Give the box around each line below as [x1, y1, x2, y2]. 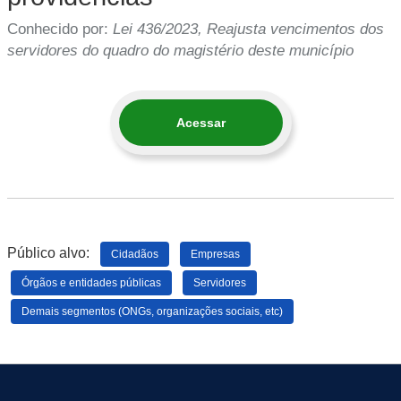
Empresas [191, 248, 240, 260]
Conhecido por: [7, 21, 113, 38]
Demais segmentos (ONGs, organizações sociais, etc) [21, 305, 283, 317]
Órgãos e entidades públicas [21, 277, 161, 288]
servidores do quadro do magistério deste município [7, 42, 354, 59]
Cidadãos [111, 248, 158, 260]
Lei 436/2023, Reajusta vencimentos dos [113, 21, 384, 38]
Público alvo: [7, 245, 100, 260]
